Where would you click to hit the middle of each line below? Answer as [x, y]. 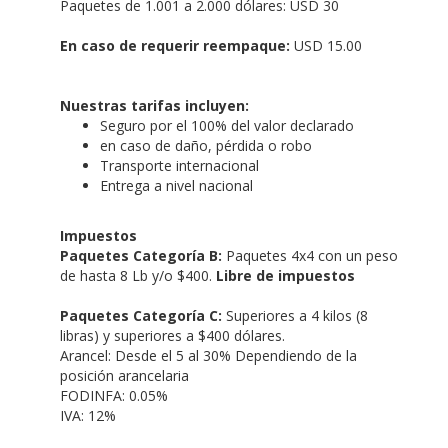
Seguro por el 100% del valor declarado [227, 125]
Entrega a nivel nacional [176, 185]
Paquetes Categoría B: [141, 255]
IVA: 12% [88, 415]
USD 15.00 [326, 45]
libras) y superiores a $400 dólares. [172, 335]
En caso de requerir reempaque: [175, 45]
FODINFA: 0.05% [114, 395]
